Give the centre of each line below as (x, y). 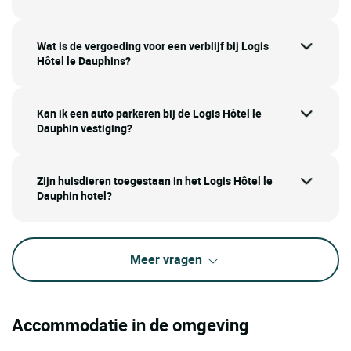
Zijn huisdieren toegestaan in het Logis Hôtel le (155, 181)
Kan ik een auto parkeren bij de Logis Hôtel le (149, 114)
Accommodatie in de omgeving (130, 325)
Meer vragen (168, 260)
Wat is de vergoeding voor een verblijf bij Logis (153, 46)
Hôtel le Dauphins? (84, 61)
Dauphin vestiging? (85, 128)
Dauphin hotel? (74, 196)
